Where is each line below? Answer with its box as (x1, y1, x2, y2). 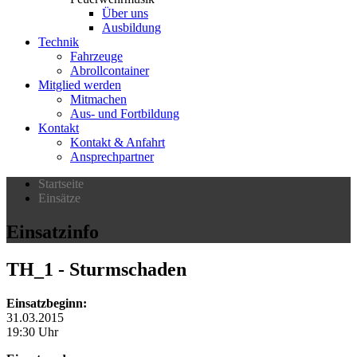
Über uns (102, 6, 148, 20)
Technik (38, 35, 79, 49)
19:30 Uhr (6, 324, 58, 339)
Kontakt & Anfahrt (70, 135, 165, 149)
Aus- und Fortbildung (70, 107, 179, 120)
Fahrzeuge (70, 49, 123, 63)
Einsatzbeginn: (6, 296, 87, 310)
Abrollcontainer (70, 64, 149, 77)
